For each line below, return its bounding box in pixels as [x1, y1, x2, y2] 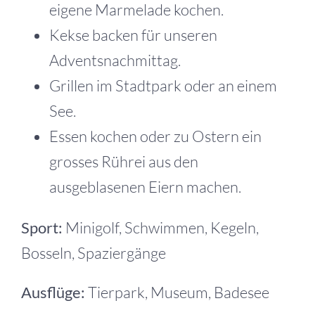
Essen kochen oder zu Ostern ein [49, 127, 262, 146]
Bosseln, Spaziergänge [21, 243, 166, 262]
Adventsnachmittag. [49, 51, 181, 70]
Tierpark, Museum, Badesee [88, 283, 269, 302]
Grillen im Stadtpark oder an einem [49, 76, 277, 95]
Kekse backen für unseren [49, 25, 217, 44]
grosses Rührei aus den [49, 152, 198, 171]
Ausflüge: [21, 283, 88, 302]
